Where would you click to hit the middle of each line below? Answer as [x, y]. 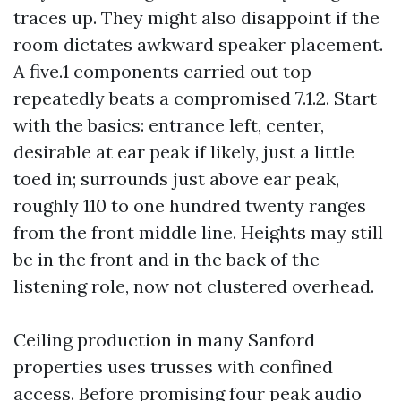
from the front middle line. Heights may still [198, 232]
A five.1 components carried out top [162, 71]
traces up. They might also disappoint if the [196, 17]
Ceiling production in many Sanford [164, 340]
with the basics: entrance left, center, [169, 125]
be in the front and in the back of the [166, 259]
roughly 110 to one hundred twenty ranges [190, 205]
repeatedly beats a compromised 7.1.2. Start [195, 98]
